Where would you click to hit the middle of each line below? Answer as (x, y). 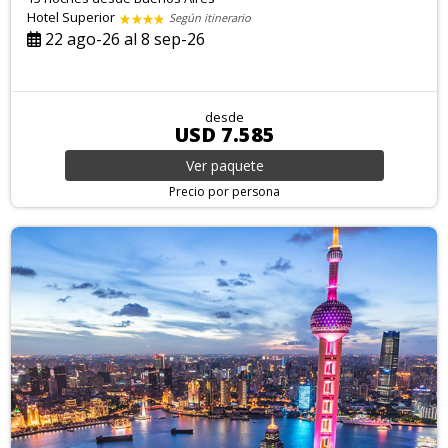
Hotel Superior (73, 16)
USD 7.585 (224, 134)
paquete (237, 165)
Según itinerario (210, 17)
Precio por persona (224, 191)
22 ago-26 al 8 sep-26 (123, 38)
